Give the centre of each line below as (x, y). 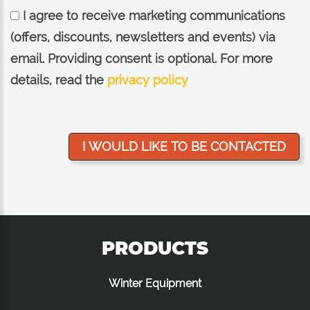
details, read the (59, 80)
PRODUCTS (155, 249)
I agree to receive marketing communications (152, 16)
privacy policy (148, 80)
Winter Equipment (155, 284)
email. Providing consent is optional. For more (142, 59)
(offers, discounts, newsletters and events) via (143, 37)
